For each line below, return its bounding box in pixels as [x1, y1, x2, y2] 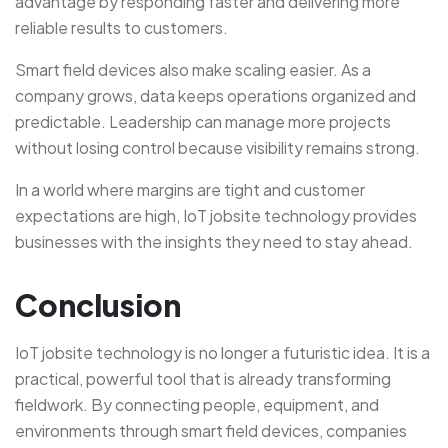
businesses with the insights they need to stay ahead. [15, 230, 413, 252]
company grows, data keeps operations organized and [15, 84, 416, 106]
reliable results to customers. [15, 16, 228, 38]
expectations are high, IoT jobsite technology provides [15, 204, 417, 226]
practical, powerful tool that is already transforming [15, 367, 391, 389]
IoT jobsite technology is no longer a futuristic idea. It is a [15, 341, 430, 363]
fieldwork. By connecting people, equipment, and [15, 393, 379, 415]
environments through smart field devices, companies [15, 419, 407, 441]
